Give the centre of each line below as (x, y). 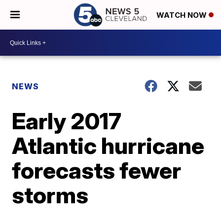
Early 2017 (67, 121)
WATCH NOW (183, 15)
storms (50, 195)
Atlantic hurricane (108, 146)
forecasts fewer (97, 170)
